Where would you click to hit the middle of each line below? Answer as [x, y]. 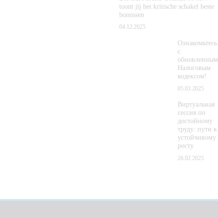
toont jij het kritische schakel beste [167, 7]
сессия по [191, 113]
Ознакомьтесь [197, 43]
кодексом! [192, 76]
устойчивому [197, 138]
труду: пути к [197, 129]
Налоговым [194, 68]
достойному [195, 121]
